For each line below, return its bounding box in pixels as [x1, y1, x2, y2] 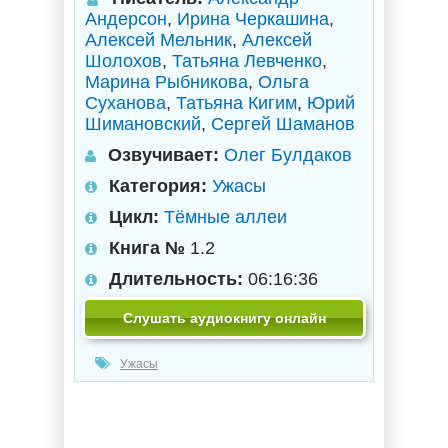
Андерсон [85, 9, 167, 29]
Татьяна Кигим [176, 93, 297, 113]
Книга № [109, 238, 185, 258]
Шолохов [85, 51, 162, 71]
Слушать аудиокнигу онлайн [122, 310, 326, 326]
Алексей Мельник [85, 30, 232, 50]
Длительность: [109, 269, 243, 289]
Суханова [85, 93, 166, 113]
